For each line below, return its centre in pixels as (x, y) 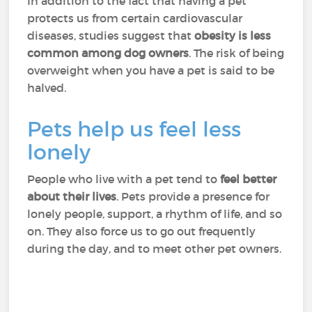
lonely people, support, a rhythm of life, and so (155, 214)
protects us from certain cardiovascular (135, 18)
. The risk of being (237, 53)
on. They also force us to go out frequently (142, 231)
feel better (249, 179)
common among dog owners (108, 53)
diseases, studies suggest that (111, 36)
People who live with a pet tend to (124, 179)
